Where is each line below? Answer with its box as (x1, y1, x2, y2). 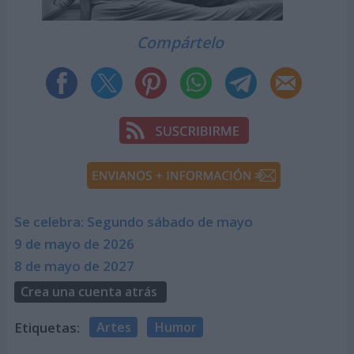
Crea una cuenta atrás (20, 283, 157, 301)
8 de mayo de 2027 (13, 257, 134, 276)
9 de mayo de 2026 (13, 235, 134, 254)
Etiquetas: (13, 318, 80, 337)
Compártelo (137, 31, 224, 53)
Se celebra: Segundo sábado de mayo (13, 213, 253, 232)
